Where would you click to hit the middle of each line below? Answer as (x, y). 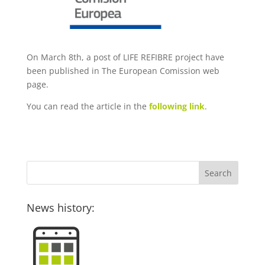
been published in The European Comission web (123, 71)
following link (177, 106)
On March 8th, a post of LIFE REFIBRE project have (125, 57)
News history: (60, 208)
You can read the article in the (88, 106)
